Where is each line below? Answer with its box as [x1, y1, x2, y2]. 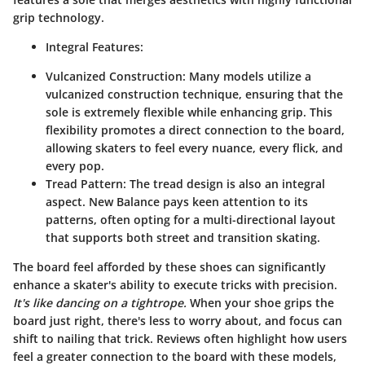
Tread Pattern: [46, 176, 126, 192]
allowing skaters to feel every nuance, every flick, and [46, 140, 343, 156]
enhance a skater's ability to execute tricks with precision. [13, 277, 337, 293]
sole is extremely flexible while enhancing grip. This [46, 104, 332, 121]
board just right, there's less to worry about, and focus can [13, 313, 342, 329]
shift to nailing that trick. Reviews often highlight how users [13, 331, 347, 347]
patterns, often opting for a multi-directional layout [46, 212, 336, 228]
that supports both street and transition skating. [46, 230, 320, 246]
